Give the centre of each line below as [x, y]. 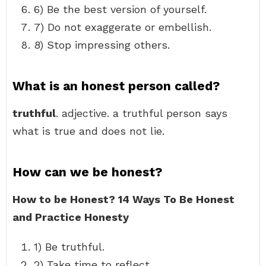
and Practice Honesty [71, 217]
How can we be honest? [87, 172]
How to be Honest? [65, 199]
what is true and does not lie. [88, 131]
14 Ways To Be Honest [176, 199]
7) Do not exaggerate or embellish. [123, 27]
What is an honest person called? [116, 86]
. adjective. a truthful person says [142, 113]
